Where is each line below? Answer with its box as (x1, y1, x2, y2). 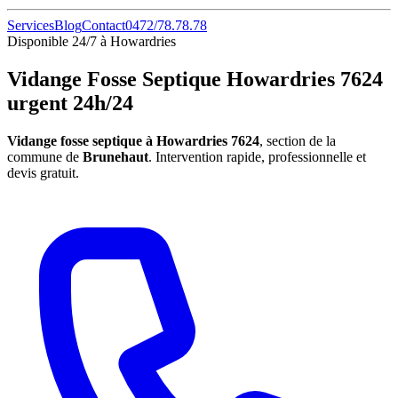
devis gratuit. (7, 164, 79, 180)
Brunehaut (83, 148, 148, 164)
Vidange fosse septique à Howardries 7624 (7, 132, 259, 148)
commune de (7, 148, 83, 164)
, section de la (259, 132, 336, 148)
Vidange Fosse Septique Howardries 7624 (7, 67, 383, 91)
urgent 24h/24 (7, 91, 133, 115)
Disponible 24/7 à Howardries (7, 34, 176, 49)
